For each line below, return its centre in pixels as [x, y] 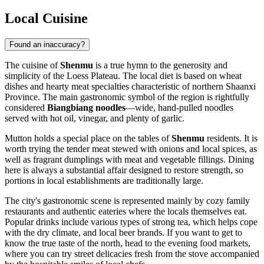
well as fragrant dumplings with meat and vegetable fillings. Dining [129, 159]
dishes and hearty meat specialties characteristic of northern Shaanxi [130, 86]
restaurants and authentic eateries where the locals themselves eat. [126, 211]
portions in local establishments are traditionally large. [104, 180]
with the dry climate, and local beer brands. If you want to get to [123, 232]
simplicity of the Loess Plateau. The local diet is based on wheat [123, 75]
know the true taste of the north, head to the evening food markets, [128, 243]
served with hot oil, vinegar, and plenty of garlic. [95, 118]
